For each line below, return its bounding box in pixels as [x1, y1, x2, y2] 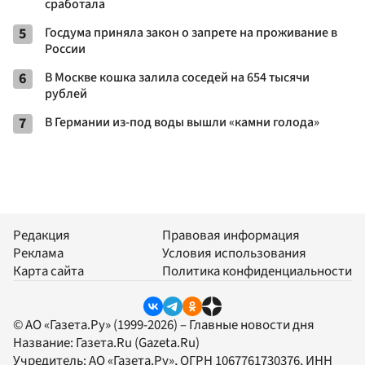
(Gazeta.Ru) [132, 333, 200, 354]
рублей [45, 84, 87, 103]
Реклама [13, 243, 64, 263]
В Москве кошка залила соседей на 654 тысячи [45, 68, 310, 86]
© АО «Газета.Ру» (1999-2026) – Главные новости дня [13, 315, 314, 336]
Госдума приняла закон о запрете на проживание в [45, 23, 337, 42]
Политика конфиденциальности [162, 261, 352, 281]
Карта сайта [13, 261, 84, 281]
